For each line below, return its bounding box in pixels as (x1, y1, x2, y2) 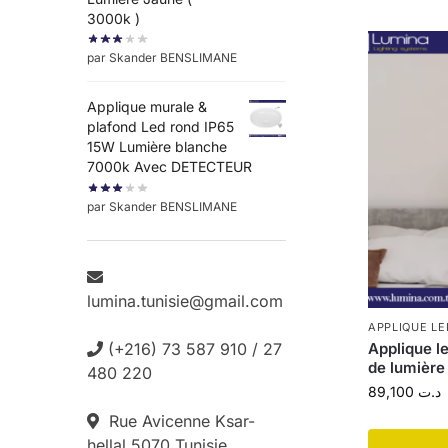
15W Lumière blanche (87, 138, 227, 156)
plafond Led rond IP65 (87, 118, 234, 136)
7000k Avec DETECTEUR (87, 158, 252, 176)
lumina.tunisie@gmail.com (87, 290, 283, 311)
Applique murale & (87, 98, 207, 116)
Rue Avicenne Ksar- (99, 410, 255, 431)
